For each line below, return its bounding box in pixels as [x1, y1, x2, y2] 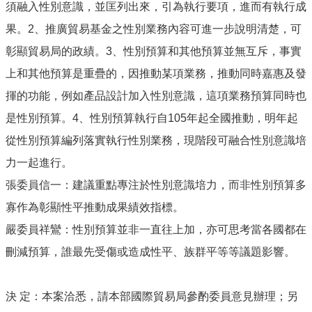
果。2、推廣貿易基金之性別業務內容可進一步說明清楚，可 [6, 23, 302, 35]
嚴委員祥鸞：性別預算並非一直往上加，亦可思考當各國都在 [6, 224, 306, 235]
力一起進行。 [6, 157, 72, 169]
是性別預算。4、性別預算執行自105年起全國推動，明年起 [6, 112, 298, 124]
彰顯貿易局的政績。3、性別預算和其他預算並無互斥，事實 [6, 45, 302, 57]
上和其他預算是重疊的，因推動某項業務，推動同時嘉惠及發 [6, 68, 306, 79]
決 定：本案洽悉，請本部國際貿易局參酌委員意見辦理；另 [6, 290, 298, 302]
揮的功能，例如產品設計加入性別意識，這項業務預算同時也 [6, 90, 306, 102]
